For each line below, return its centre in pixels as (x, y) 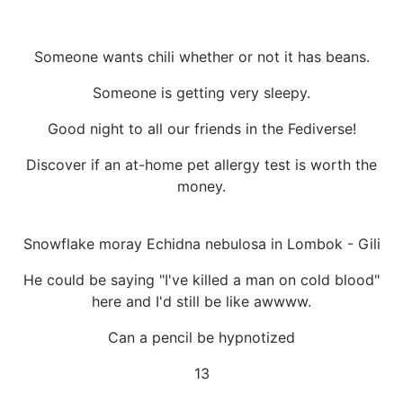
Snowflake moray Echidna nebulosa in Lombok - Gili (201, 243)
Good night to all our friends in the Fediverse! (201, 128)
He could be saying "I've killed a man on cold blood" (201, 279)
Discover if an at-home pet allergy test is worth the (201, 164)
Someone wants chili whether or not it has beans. (201, 56)
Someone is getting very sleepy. (201, 92)
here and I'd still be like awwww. (201, 301)
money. (201, 186)
